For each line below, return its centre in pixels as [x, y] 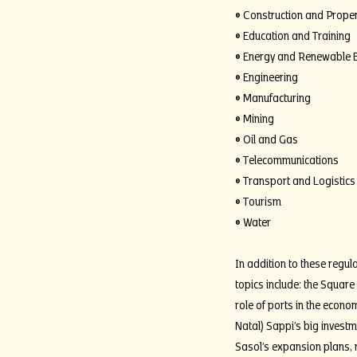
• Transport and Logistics [295, 179]
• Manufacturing [273, 96]
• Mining [254, 117]
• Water [253, 221]
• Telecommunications [286, 159]
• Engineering [266, 76]
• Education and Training [292, 34]
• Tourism [258, 200]
